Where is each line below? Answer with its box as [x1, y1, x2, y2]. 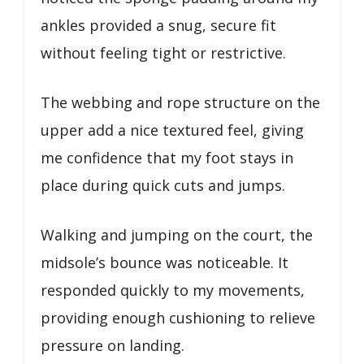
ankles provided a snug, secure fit [41, 15, 276, 35]
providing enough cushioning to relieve [41, 307, 315, 327]
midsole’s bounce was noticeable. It [41, 252, 288, 272]
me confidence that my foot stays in [41, 147, 293, 167]
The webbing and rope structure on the [41, 92, 320, 112]
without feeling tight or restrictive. [41, 42, 286, 63]
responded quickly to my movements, [41, 279, 305, 300]
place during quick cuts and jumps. [41, 175, 285, 195]
